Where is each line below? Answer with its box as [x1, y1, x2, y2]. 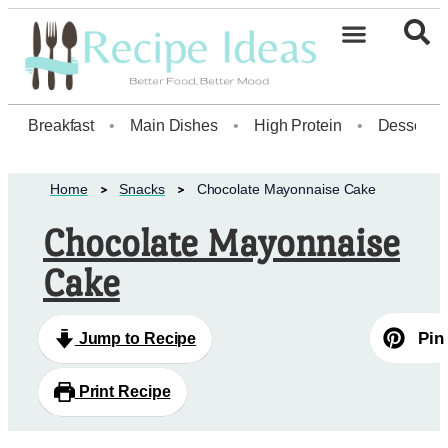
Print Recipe [74, 383, 171, 401]
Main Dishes [130, 117, 218, 135]
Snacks [119, 181, 165, 198]
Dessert [377, 117, 432, 135]
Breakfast [28, 117, 95, 135]
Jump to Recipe [74, 330, 197, 348]
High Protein [253, 117, 342, 135]
